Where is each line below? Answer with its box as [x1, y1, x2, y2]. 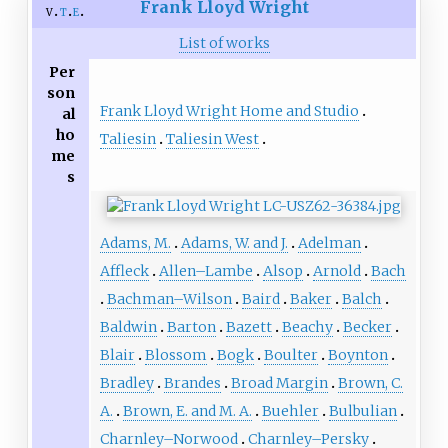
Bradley [99, 374, 154, 393]
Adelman [297, 234, 361, 253]
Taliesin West [165, 130, 259, 149]
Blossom [144, 346, 207, 365]
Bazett [225, 318, 272, 337]
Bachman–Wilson [106, 290, 232, 309]
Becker [342, 318, 392, 337]
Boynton [327, 346, 388, 365]
